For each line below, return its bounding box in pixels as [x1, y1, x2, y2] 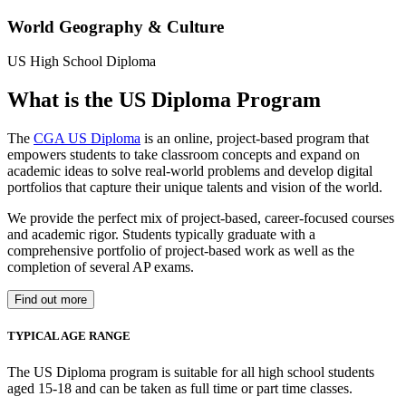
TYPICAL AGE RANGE [7, 329, 130, 343]
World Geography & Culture [7, 16, 224, 36]
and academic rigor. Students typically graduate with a [7, 227, 315, 243]
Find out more [14, 293, 87, 307]
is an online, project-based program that [140, 130, 369, 147]
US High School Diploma [7, 53, 156, 70]
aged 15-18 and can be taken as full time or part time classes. [7, 380, 353, 396]
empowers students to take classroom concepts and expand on [7, 147, 360, 163]
